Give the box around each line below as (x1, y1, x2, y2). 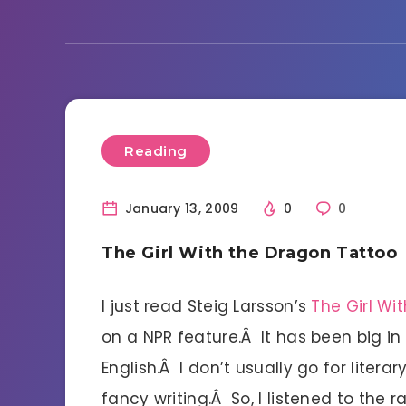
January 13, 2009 (121, 198, 239, 217)
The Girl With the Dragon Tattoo (101, 242, 398, 263)
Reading (124, 141, 188, 159)
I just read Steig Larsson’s (101, 295, 312, 317)
